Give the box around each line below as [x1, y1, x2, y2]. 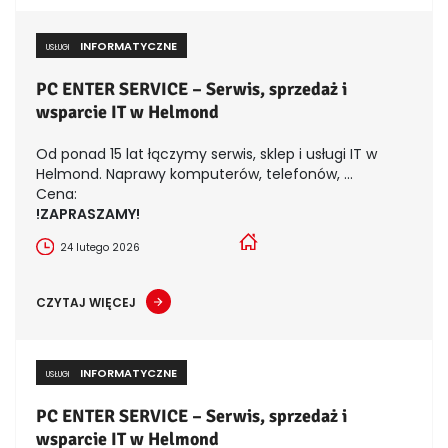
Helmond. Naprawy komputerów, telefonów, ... [36, 163, 353, 184]
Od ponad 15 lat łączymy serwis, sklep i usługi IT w [36, 143, 377, 164]
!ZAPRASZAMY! [36, 203, 140, 224]
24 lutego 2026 [59, 239, 140, 255]
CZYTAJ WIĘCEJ [36, 293, 136, 311]
